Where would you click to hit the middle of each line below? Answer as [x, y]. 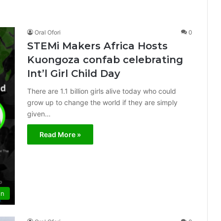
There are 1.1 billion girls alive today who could [102, 91]
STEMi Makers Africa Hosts [97, 46]
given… [39, 114]
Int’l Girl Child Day [74, 74]
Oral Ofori [48, 32]
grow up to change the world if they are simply [102, 102]
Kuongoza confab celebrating [105, 60]
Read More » [60, 134]
